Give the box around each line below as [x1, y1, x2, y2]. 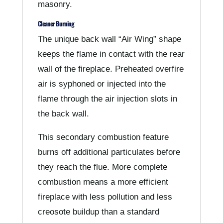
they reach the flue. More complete [37, 162, 167, 172]
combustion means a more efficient [37, 177, 168, 187]
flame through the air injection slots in [37, 94, 177, 104]
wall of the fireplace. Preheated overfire [37, 64, 184, 74]
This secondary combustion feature [37, 132, 169, 142]
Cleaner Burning [37, 18, 74, 28]
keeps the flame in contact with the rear [37, 49, 185, 59]
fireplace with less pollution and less [37, 192, 172, 202]
